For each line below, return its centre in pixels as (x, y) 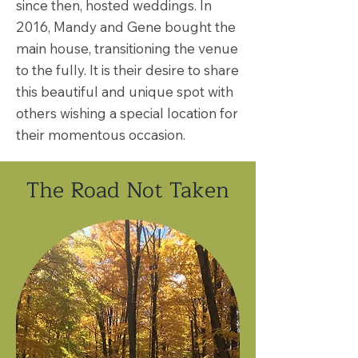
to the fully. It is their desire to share (127, 70)
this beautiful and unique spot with (125, 91)
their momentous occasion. (101, 135)
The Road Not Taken (128, 191)
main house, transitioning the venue (127, 48)
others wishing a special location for (127, 113)
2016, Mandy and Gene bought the (126, 27)
